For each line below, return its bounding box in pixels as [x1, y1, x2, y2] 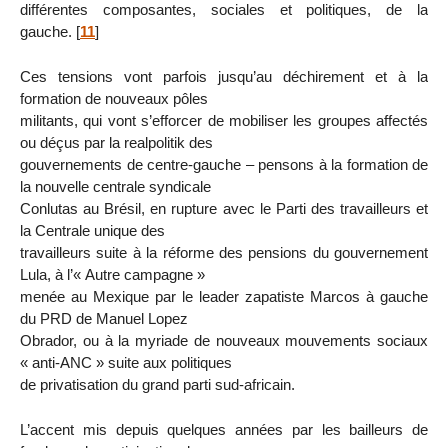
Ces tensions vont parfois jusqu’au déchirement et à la [20, 68, 428, 86]
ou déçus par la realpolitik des [20, 134, 213, 152]
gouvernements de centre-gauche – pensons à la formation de [20, 156, 428, 174]
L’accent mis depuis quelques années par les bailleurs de [20, 420, 428, 438]
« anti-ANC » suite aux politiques [20, 354, 232, 372]
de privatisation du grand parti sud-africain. [20, 376, 295, 394]
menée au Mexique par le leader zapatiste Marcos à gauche [20, 288, 428, 306]
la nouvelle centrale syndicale [20, 178, 211, 196]
